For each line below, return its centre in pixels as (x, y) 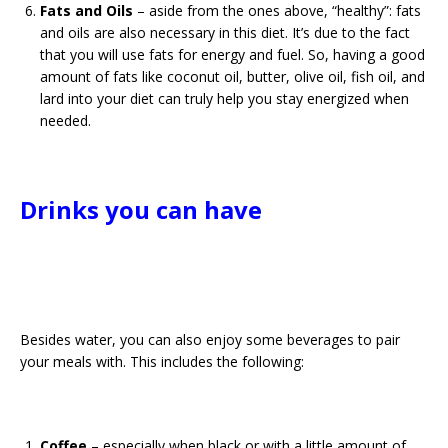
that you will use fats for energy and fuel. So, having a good (232, 54)
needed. (65, 120)
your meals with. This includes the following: (162, 361)
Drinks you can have (141, 209)
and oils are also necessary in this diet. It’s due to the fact (225, 32)
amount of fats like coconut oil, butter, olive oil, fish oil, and (232, 76)
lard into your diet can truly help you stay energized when (224, 98)
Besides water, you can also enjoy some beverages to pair (210, 339)
